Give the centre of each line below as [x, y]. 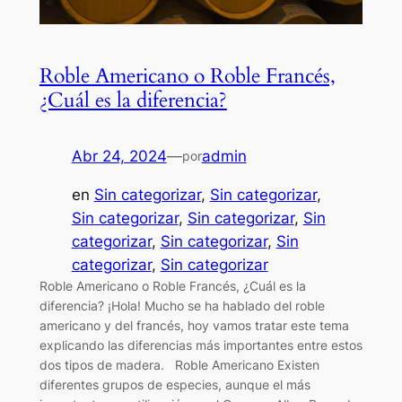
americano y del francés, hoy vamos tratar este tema [194, 325]
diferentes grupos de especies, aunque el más [175, 384]
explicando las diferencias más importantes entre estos [201, 345]
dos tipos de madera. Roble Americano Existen [179, 364]
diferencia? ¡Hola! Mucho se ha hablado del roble [182, 305]
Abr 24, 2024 [119, 156]
